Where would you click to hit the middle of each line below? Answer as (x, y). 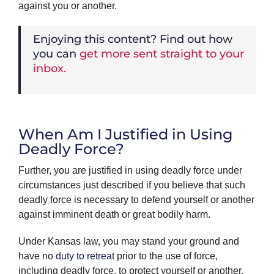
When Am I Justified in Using (125, 134)
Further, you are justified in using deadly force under (130, 170)
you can (56, 53)
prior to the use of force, (166, 256)
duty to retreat (85, 256)
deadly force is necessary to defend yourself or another (136, 199)
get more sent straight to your (161, 53)
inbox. (49, 68)
